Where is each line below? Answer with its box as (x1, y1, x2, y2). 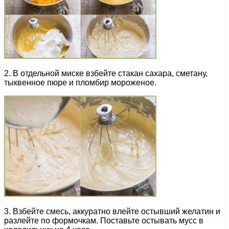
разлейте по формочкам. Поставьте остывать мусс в (4, 216, 203, 225)
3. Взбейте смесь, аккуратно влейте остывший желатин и (4, 207, 220, 216)
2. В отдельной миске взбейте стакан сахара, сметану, (4, 69, 208, 78)
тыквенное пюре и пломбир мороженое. (4, 78, 156, 87)
